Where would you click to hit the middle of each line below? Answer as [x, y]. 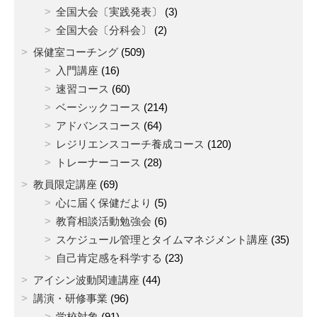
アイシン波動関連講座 [86, 279]
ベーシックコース [99, 107]
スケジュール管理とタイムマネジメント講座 [162, 239]
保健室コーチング [75, 52]
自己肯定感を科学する [109, 258]
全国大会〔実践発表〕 [109, 11]
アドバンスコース [99, 125]
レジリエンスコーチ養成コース [131, 144]
